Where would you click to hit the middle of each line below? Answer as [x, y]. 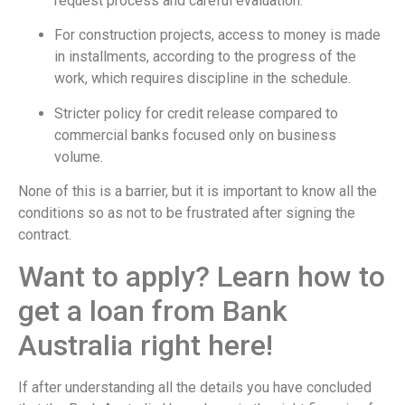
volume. [79, 156]
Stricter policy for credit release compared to [196, 113]
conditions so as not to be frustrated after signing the [187, 213]
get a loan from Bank [153, 311]
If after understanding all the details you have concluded [195, 387]
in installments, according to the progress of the [205, 57]
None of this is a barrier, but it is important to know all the [198, 192]
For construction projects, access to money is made [217, 35]
